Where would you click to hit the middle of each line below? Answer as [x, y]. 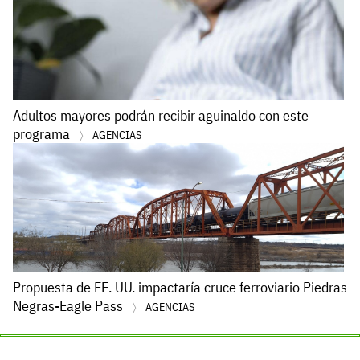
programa [43, 133]
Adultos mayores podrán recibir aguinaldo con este [161, 115]
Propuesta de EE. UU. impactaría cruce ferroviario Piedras [180, 287]
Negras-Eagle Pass [70, 305]
